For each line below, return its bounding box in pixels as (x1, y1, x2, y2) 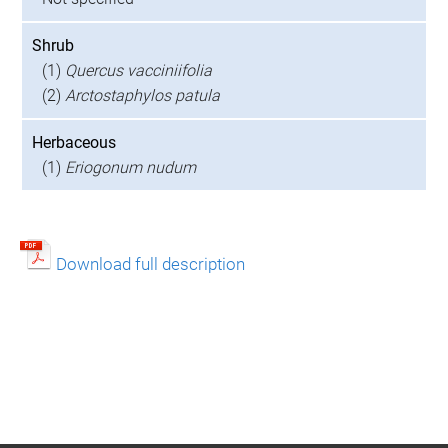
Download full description (56, 254, 245, 274)
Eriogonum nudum (65, 158, 196, 177)
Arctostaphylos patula (65, 86, 220, 105)
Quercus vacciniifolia (65, 61, 212, 80)
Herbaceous (32, 133, 116, 152)
